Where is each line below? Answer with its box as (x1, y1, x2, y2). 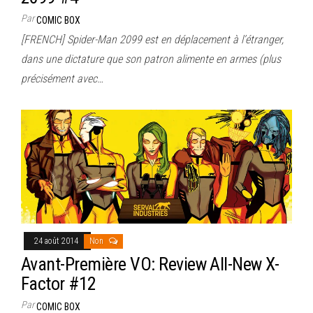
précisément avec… (21, 71, 103, 85)
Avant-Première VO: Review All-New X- (21, 254, 279, 275)
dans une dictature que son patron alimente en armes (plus (21, 52, 281, 66)
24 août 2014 (34, 236, 80, 247)
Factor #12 (21, 273, 96, 295)
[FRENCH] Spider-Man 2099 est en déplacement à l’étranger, (21, 32, 284, 46)
